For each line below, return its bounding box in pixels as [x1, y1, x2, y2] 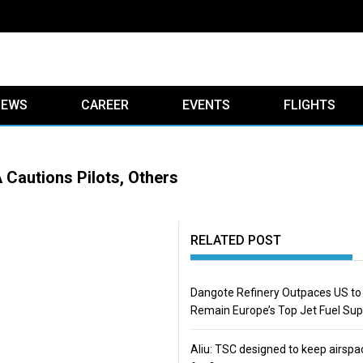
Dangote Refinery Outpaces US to [190, 286, 361, 299]
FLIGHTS [284, 97, 335, 113]
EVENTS [182, 97, 230, 113]
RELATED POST [190, 233, 281, 248]
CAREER [81, 97, 129, 113]
